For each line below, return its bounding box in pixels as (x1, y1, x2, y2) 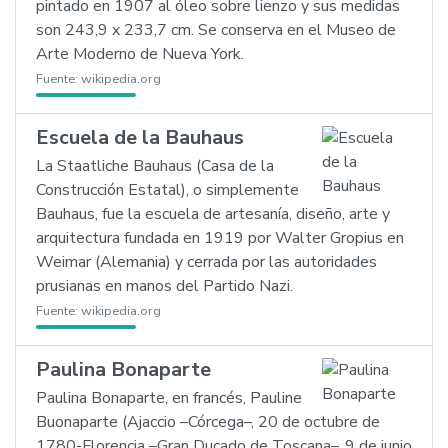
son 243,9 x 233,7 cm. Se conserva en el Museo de (36, 19, 396, 41)
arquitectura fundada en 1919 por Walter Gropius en (36, 227, 404, 249)
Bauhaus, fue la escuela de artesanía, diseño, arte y (36, 203, 390, 225)
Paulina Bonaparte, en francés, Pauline (36, 387, 302, 409)
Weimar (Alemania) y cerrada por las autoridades (36, 251, 377, 273)
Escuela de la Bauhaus (36, 124, 244, 151)
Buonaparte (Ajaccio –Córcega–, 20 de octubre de (36, 411, 380, 433)
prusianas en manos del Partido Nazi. (36, 275, 293, 297)
